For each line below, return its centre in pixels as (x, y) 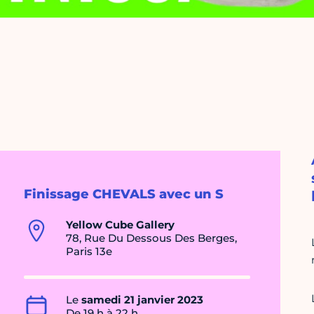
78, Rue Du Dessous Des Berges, (151, 238)
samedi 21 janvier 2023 (142, 300)
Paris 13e (89, 252)
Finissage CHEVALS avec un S (124, 194)
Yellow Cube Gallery (120, 225)
